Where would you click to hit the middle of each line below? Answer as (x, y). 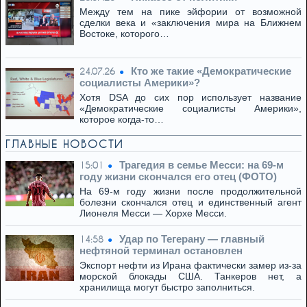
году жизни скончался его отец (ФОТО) (178, 176)
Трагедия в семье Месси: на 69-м (201, 165)
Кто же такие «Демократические (211, 71)
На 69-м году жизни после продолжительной (191, 191)
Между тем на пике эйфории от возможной (191, 12)
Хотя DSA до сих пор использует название (191, 97)
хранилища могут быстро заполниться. (167, 287)
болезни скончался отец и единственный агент (191, 202)
